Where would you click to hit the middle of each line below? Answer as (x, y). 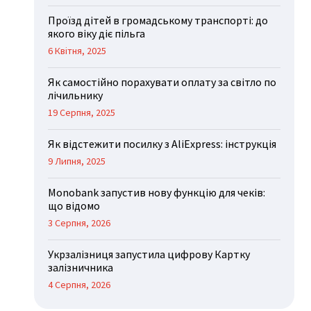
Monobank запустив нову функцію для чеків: (157, 193)
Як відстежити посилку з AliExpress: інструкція (162, 144)
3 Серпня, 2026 (79, 223)
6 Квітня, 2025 (77, 51)
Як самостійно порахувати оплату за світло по (162, 82)
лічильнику (76, 95)
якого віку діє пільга (97, 34)
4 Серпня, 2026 (79, 285)
